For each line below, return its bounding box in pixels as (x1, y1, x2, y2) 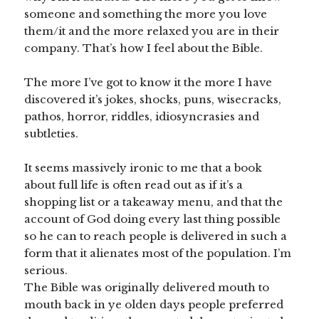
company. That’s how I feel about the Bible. (24, 41, 263, 56)
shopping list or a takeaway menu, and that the (24, 195, 283, 209)
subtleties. (24, 127, 79, 141)
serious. (24, 263, 74, 278)
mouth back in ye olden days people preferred (24, 298, 284, 312)
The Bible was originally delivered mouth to (24, 281, 270, 295)
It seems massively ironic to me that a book (24, 161, 263, 175)
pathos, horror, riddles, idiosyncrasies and (24, 110, 260, 124)
